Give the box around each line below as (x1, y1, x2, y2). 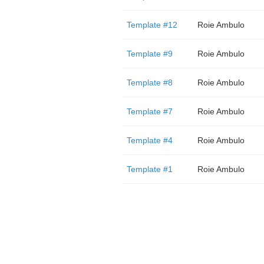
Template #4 (126, 136, 173, 145)
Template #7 (126, 107, 173, 116)
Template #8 (126, 78, 173, 87)
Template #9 (126, 49, 173, 58)
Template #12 (126, 20, 177, 29)
